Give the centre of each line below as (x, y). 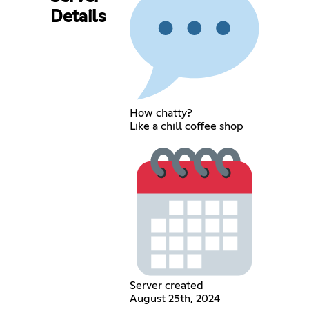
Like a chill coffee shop (187, 126)
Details (78, 18)
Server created (167, 286)
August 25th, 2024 (175, 299)
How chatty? (161, 113)
